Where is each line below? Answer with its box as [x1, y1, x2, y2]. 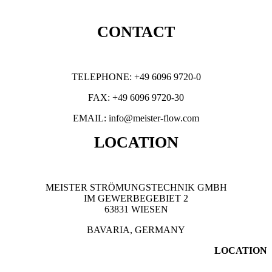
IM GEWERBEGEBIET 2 [84, 193, 188, 203]
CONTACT [97, 23, 175, 41]
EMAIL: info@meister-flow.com [73, 113, 199, 123]
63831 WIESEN [104, 204, 168, 214]
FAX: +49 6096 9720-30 [88, 92, 184, 103]
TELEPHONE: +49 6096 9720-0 [71, 72, 201, 82]
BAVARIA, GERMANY [87, 225, 185, 235]
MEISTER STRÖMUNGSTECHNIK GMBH [45, 182, 227, 192]
